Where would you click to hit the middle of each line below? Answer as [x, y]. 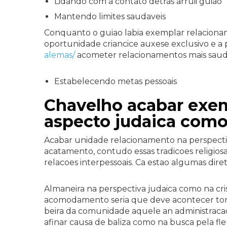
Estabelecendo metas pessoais [116, 81]
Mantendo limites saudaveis [110, 16]
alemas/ [60, 55]
